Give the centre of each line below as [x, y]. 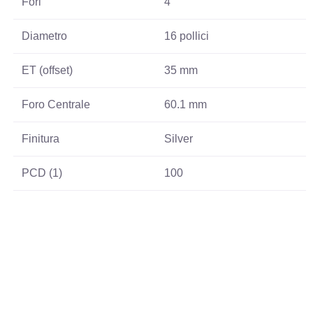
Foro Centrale [56, 104]
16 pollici [187, 36]
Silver [179, 138]
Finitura [41, 138]
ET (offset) [48, 70]
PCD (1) [42, 173]
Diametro [45, 36]
